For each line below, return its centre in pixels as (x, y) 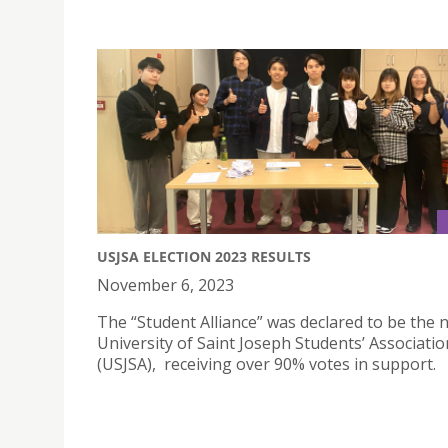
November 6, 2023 (165, 285)
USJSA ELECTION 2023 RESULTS (204, 257)
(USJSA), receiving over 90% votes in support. (266, 364)
